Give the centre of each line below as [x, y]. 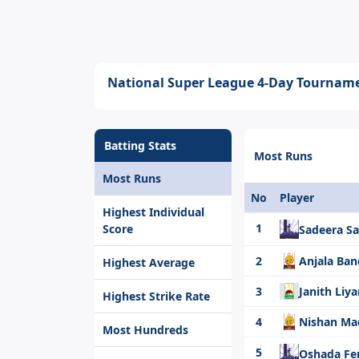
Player [297, 198]
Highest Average [149, 262]
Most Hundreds [145, 330]
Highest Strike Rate [156, 296]
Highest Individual [153, 212]
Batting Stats [140, 145]
